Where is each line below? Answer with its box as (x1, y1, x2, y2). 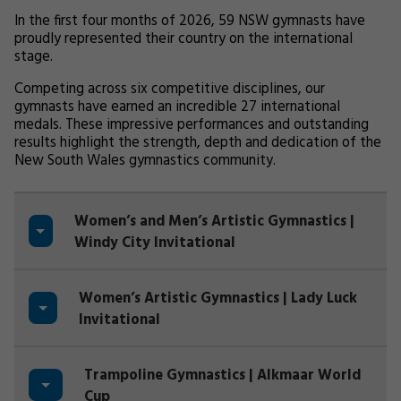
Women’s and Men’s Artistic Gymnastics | (73, 210, 354, 234)
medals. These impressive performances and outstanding (14, 114, 369, 137)
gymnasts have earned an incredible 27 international (14, 96, 340, 119)
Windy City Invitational (73, 232, 235, 255)
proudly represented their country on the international (14, 28, 353, 51)
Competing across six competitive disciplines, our (14, 78, 325, 101)
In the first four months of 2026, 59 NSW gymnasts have (14, 10, 365, 33)
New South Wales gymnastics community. (14, 149, 276, 173)
